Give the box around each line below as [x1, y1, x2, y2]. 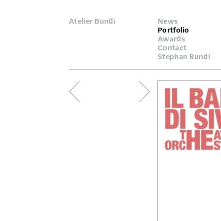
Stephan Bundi [158, 52, 210, 61]
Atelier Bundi [69, 17, 115, 26]
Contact [158, 43, 187, 52]
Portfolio [158, 26, 189, 35]
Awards [158, 35, 185, 43]
